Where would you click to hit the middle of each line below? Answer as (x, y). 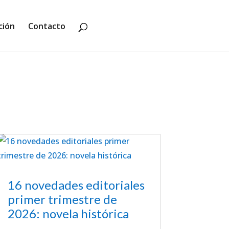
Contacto (47, 26)
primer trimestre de (62, 199)
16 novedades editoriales (76, 185)
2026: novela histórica (68, 214)
